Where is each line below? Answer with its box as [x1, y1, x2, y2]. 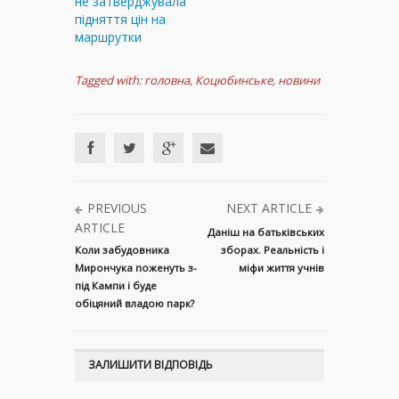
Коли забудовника [75, 242, 169, 256]
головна [144, 71, 190, 88]
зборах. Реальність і [221, 242, 324, 256]
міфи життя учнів [239, 260, 324, 274]
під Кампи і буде [75, 278, 157, 292]
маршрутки [75, 28, 142, 45]
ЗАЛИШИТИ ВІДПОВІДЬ [88, 356, 213, 372]
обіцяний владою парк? [75, 296, 194, 310]
